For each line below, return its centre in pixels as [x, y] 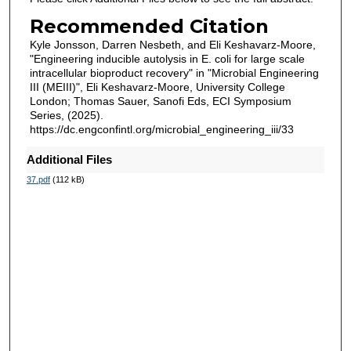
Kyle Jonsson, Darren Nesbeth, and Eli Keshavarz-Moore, [172, 45]
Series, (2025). [66, 116]
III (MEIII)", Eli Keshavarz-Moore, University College [157, 87]
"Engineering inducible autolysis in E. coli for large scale [167, 59]
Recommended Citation [149, 27]
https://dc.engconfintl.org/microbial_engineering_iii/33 [161, 130]
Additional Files [69, 160]
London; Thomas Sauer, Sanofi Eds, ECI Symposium [160, 101]
